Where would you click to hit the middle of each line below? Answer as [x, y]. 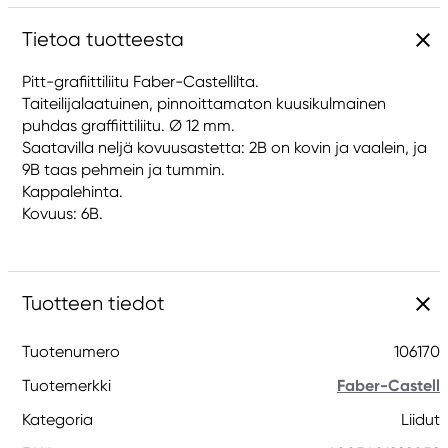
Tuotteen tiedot [93, 303]
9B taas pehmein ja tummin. [123, 169]
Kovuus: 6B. [62, 213]
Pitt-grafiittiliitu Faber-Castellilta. [140, 81]
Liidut [420, 419]
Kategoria [57, 419]
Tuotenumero [71, 351]
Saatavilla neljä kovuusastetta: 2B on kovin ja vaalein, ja [224, 147]
